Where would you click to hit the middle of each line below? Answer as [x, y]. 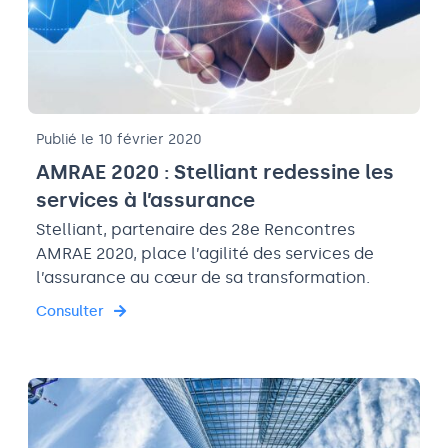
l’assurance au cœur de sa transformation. [203, 278]
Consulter [70, 312]
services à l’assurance [145, 200]
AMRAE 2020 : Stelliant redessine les [215, 172]
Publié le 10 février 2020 [119, 140]
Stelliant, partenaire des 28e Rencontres [195, 230]
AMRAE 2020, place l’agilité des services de [205, 254]
